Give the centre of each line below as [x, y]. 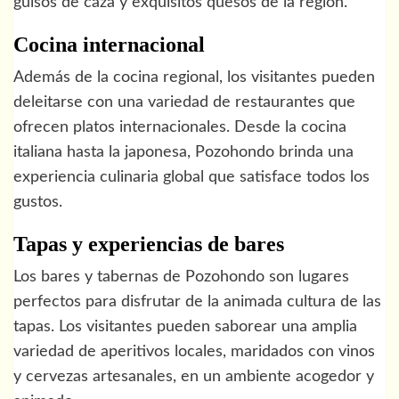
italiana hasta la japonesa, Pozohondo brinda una [183, 153]
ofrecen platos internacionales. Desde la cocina [180, 128]
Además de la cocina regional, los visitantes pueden [194, 78]
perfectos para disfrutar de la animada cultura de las [197, 302]
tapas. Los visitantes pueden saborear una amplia [185, 327]
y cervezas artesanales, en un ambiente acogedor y [194, 377]
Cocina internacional [109, 45]
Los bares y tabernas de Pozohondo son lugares [181, 277]
